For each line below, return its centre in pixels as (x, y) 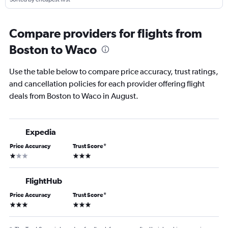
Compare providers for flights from (106, 33)
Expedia (41, 132)
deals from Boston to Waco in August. (74, 96)
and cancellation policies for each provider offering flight (107, 83)
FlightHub (44, 180)
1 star (17, 155)
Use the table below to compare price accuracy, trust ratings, (114, 71)
